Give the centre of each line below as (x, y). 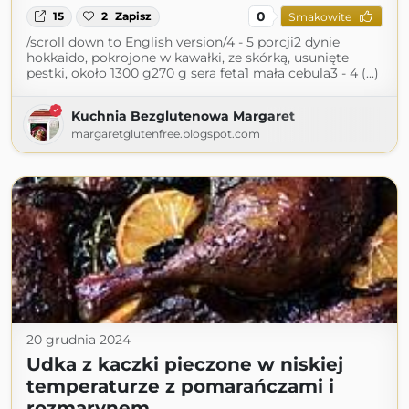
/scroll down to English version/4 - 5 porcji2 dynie (183, 42)
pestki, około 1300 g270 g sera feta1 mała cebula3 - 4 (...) (203, 73)
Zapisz (134, 16)
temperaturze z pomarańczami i (180, 387)
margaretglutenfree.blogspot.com (166, 134)
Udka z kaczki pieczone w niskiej (185, 365)
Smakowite (320, 16)
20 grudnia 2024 (79, 340)
